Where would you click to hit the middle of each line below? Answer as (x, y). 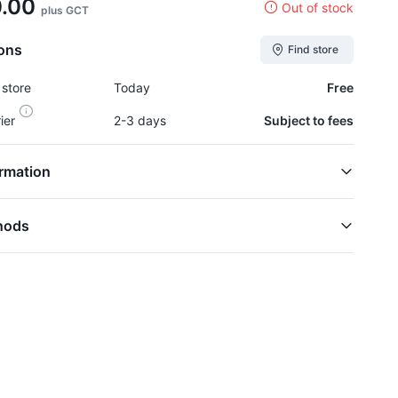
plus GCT (64, 10)
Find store (314, 49)
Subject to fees (308, 120)
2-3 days (139, 120)
